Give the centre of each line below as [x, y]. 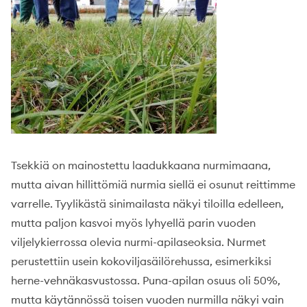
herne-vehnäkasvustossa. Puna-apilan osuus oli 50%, [146, 280]
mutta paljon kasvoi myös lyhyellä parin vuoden [133, 223]
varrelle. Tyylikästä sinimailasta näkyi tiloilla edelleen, [147, 204]
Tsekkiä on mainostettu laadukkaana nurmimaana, [141, 165]
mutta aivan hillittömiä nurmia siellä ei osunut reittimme [153, 184]
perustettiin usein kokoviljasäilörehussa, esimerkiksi [141, 261]
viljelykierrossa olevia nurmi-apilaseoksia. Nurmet [138, 242]
